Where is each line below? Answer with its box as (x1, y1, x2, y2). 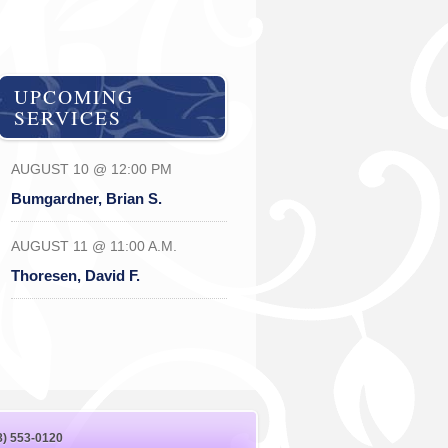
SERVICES (13, 103, 122, 131)
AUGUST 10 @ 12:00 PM (10, 161, 172, 178)
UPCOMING (13, 82, 134, 110)
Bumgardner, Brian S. (10, 190, 162, 208)
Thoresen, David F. (10, 267, 140, 285)
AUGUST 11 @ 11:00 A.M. (10, 238, 177, 255)
